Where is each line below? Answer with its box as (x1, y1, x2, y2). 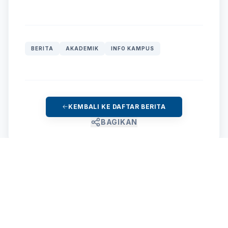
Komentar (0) (33, 185, 108, 202)
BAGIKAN (101, 117, 137, 126)
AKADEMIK (66, 45, 99, 51)
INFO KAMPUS (111, 45, 154, 51)
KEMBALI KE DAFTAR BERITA (68, 102, 166, 110)
